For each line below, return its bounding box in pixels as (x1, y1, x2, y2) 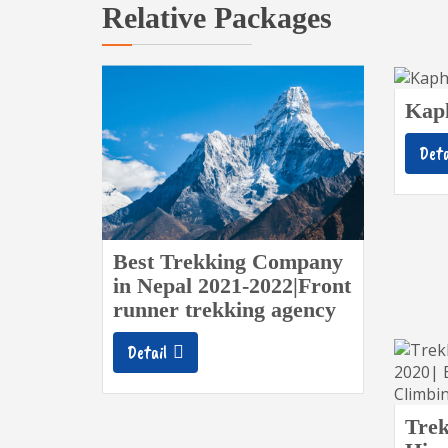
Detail (127, 340, 167, 363)
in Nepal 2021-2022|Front (113, 272, 351, 298)
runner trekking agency (113, 296, 336, 322)
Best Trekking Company (113, 248, 343, 274)
